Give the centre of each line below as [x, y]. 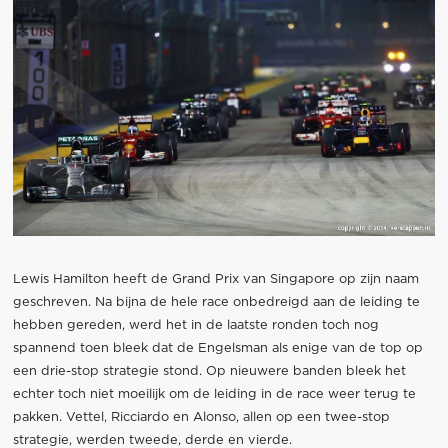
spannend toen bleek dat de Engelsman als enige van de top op [217, 349]
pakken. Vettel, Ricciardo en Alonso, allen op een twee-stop [201, 418]
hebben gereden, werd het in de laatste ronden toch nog [195, 326]
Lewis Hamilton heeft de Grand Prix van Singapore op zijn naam [215, 280]
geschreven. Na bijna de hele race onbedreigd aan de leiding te [216, 303]
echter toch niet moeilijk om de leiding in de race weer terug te [214, 395]
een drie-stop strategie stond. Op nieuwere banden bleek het [209, 372]
